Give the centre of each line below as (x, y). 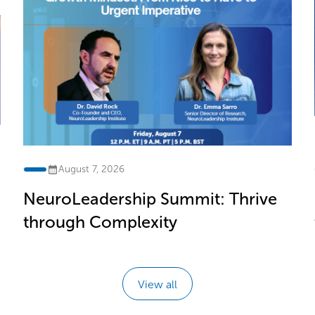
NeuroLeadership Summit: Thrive (150, 199)
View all (157, 284)
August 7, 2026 (91, 169)
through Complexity (101, 222)
